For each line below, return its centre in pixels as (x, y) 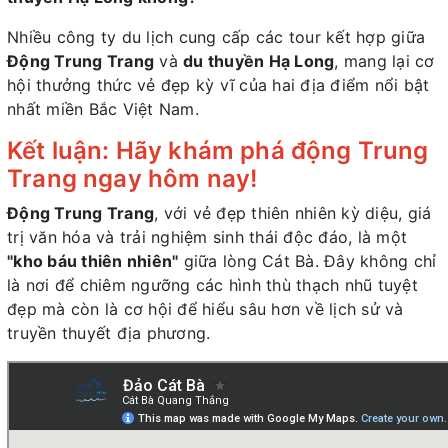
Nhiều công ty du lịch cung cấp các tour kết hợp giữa (216, 37)
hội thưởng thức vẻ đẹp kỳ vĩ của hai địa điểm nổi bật (218, 85)
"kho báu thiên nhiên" (93, 261)
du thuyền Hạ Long (259, 61)
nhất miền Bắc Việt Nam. (103, 109)
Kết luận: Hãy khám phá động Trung (218, 151)
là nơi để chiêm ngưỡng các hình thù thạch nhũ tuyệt (212, 285)
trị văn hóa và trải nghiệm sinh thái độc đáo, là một (207, 237)
